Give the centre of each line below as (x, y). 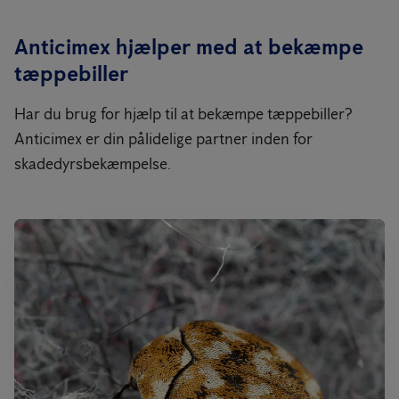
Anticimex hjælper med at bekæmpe (189, 47)
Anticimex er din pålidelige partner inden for (163, 139)
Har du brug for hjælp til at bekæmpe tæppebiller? (183, 114)
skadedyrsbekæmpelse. (93, 164)
